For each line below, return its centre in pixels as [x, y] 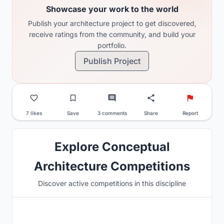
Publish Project [112, 61]
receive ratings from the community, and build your [112, 34]
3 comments [112, 113]
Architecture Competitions [112, 166]
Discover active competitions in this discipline [112, 183]
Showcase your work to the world [112, 9]
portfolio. [112, 45]
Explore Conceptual [112, 146]
